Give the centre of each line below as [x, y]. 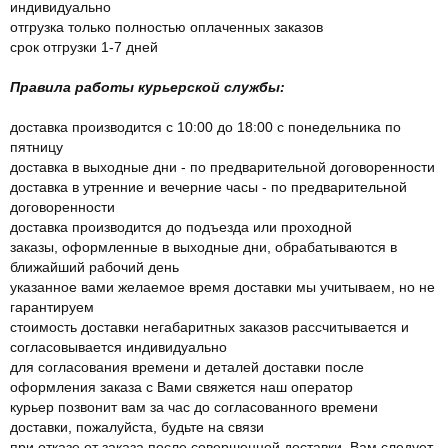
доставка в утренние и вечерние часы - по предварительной [208, 186]
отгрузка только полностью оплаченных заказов [166, 26]
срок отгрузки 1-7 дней [84, 46]
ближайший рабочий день [94, 266]
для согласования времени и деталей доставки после [187, 366]
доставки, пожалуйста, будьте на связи [137, 426]
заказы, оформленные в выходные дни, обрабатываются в [203, 246]
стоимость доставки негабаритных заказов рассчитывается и [209, 326]
